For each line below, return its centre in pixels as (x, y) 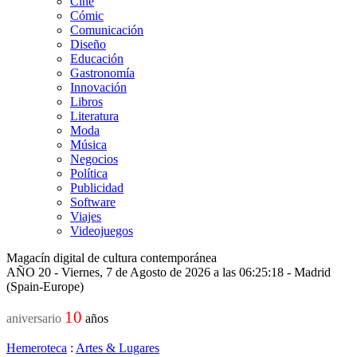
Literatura (94, 116)
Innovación (98, 87)
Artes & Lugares (118, 348)
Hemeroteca (37, 348)
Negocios (94, 159)
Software (93, 202)
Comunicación (107, 30)
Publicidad (97, 188)
